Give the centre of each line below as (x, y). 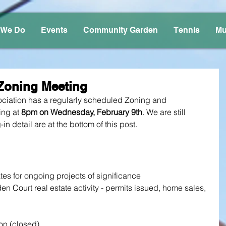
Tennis (187, 30)
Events (54, 30)
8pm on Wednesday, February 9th (82, 112)
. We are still (165, 112)
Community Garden (121, 30)
